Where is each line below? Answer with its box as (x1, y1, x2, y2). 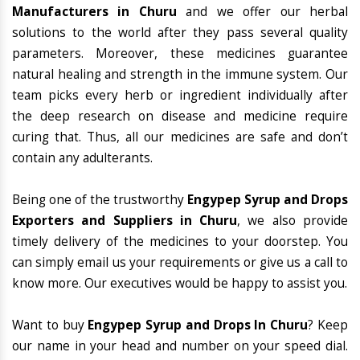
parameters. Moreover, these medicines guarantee (12, 45, 348, 63)
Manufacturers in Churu (12, 3, 177, 21)
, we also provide (237, 212, 349, 230)
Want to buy (12, 317, 88, 334)
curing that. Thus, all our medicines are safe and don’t (12, 129, 348, 146)
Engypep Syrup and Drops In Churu (88, 317, 309, 334)
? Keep (308, 317, 349, 334)
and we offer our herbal (176, 3, 349, 21)
